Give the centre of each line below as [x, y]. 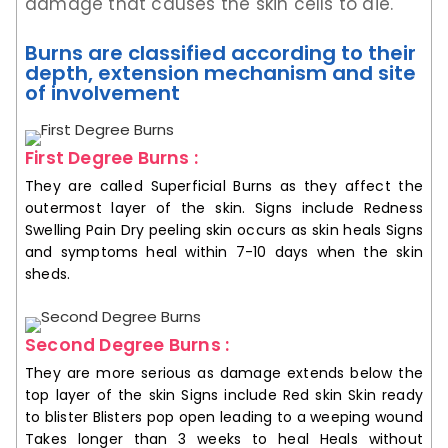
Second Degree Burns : [127, 344]
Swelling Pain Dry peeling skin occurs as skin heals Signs [224, 229]
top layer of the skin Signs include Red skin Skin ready [224, 394]
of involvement [102, 92]
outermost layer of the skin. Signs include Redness [224, 207]
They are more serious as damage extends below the [224, 372]
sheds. [48, 273]
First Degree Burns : [111, 157]
